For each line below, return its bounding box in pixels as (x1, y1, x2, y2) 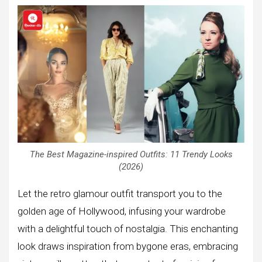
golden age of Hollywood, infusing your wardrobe (18, 205, 226, 217)
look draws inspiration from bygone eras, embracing (18, 240, 238, 252)
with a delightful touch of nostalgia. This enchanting (18, 222, 238, 235)
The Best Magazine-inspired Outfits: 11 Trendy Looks (29, 149, 233, 160)
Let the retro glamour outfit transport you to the (18, 187, 222, 199)
